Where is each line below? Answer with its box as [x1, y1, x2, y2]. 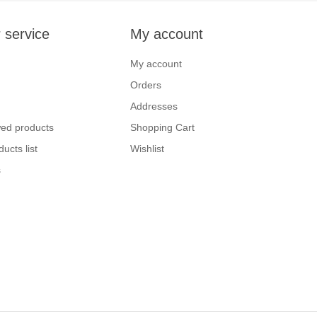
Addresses [130, 100, 178, 113]
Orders [130, 79, 161, 91]
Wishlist [130, 143, 164, 155]
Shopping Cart [130, 122, 195, 134]
